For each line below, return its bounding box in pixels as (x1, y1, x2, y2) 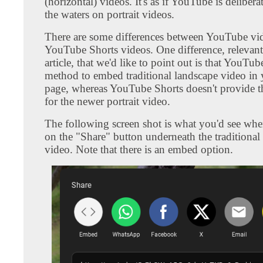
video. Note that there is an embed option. (45, 143, 233, 156)
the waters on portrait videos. (45, 8, 174, 21)
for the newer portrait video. (45, 95, 170, 107)
